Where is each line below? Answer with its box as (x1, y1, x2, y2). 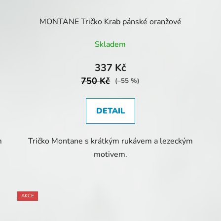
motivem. (93, 148, 127, 160)
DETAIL (96, 105, 125, 116)
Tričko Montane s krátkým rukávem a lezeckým (28, 135, 193, 147)
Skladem (95, 38, 126, 50)
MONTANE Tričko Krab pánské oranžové (39, 16, 182, 27)
